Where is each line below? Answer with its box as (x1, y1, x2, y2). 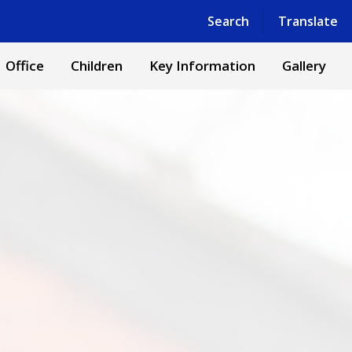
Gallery (282, 57, 326, 75)
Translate (277, 12, 338, 30)
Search (207, 12, 249, 30)
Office (5, 57, 44, 75)
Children (71, 57, 123, 75)
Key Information (149, 57, 255, 75)
